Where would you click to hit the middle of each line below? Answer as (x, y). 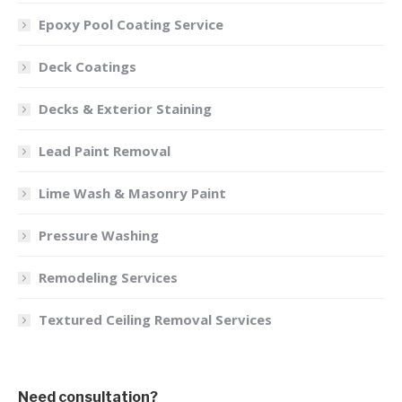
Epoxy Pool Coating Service (131, 25)
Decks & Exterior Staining (125, 109)
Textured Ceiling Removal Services (155, 320)
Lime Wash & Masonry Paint (132, 193)
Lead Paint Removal (105, 151)
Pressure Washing (99, 236)
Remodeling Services (108, 278)
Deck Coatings (87, 67)
